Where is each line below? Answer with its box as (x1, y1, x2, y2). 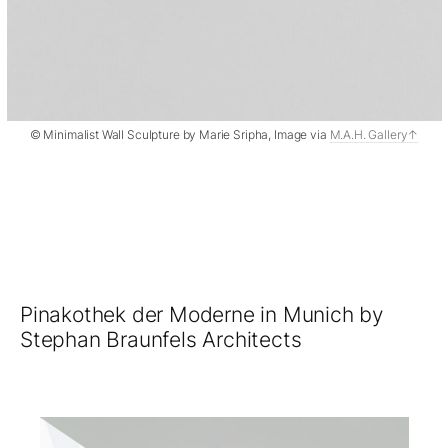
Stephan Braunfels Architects (20, 327, 302, 353)
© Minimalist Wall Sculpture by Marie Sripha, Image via (29, 127, 330, 143)
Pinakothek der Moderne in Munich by (20, 302, 383, 328)
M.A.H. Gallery (329, 127, 408, 143)
